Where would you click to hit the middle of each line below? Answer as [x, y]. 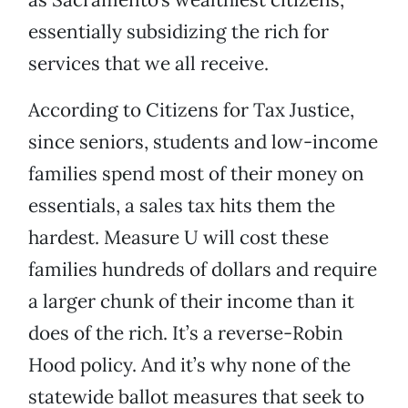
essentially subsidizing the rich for [178, 32]
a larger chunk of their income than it [191, 301]
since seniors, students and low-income [203, 142]
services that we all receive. [148, 64]
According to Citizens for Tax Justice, [191, 110]
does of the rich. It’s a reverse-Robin [186, 333]
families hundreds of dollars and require [203, 270]
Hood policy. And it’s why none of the [189, 365]
